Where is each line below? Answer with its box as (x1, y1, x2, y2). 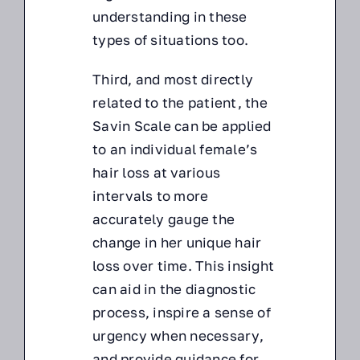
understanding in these (92, 8, 247, 26)
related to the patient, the (92, 94, 268, 112)
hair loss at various (92, 164, 221, 182)
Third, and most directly (92, 71, 254, 88)
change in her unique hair (92, 234, 262, 252)
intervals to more (92, 187, 209, 205)
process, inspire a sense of (92, 304, 271, 321)
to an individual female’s (92, 141, 258, 158)
